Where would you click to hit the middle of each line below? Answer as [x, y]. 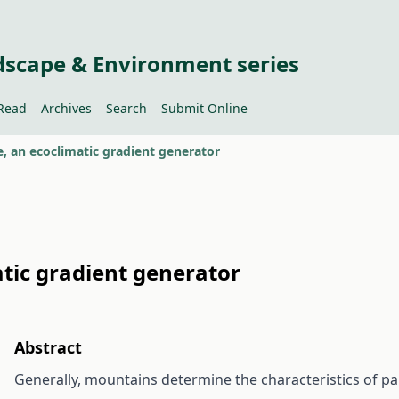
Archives [66, 108]
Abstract [48, 347]
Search [126, 108]
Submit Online [204, 108]
